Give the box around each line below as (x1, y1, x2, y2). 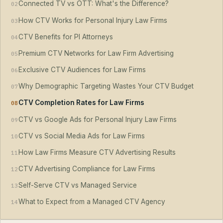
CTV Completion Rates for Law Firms (18, 99, 144, 107)
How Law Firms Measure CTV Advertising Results (18, 148, 176, 156)
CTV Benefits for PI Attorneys (18, 32, 113, 41)
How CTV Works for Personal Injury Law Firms (18, 16, 167, 24)
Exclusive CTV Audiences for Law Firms (18, 66, 146, 74)
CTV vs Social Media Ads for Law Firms (18, 131, 145, 140)
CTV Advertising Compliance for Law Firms (18, 165, 155, 173)
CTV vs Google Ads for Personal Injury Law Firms (18, 115, 177, 123)
